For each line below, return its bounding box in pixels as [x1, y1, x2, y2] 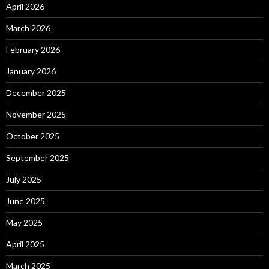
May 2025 [6, 217, 43, 228]
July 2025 [6, 174, 41, 184]
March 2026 [6, 23, 50, 33]
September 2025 [6, 153, 69, 163]
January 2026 [6, 66, 56, 76]
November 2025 [6, 109, 66, 119]
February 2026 [6, 44, 60, 55]
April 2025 [6, 239, 44, 249]
